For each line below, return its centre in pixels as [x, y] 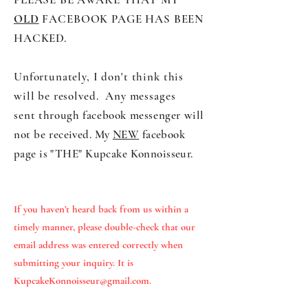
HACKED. [40, 38]
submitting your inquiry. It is [74, 263]
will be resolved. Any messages [95, 96]
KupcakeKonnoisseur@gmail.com [81, 280]
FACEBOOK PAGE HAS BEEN [121, 19]
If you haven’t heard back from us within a [101, 209]
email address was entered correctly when [98, 245]
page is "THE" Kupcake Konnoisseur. [103, 154]
